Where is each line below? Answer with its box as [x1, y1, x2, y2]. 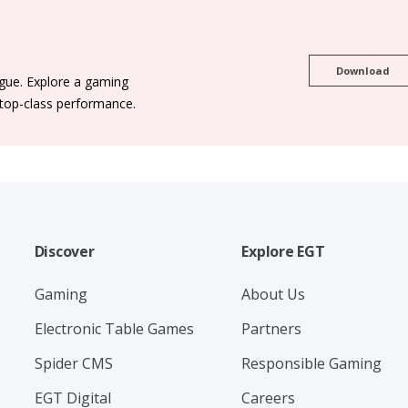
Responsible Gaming [241, 353, 382, 374]
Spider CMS [34, 353, 113, 374]
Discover [34, 241, 95, 262]
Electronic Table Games [34, 319, 194, 340]
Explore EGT [241, 241, 325, 262]
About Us [241, 284, 306, 305]
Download [336, 63, 391, 77]
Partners [241, 319, 302, 340]
